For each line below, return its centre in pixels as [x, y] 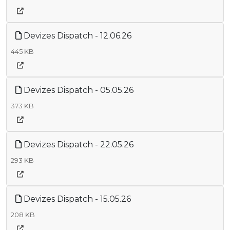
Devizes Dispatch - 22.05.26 [78, 144]
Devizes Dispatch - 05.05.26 [78, 90]
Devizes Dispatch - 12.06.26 [76, 35]
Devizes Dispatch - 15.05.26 [76, 199]
